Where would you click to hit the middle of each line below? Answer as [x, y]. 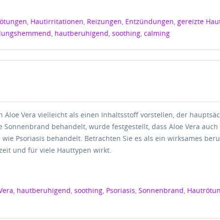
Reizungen [105, 21]
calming [157, 33]
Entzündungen [150, 21]
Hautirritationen [57, 21]
